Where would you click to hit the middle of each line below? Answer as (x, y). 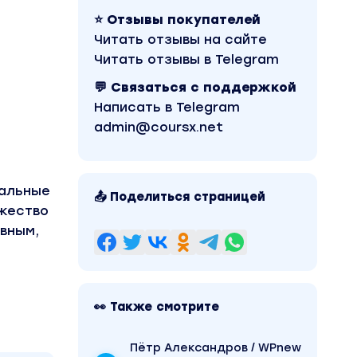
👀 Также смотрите (157, 307)
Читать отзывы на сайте (180, 39)
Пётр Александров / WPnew (216, 348)
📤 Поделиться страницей (180, 197)
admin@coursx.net (159, 127)
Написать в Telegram (167, 107)
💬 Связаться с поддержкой (195, 87)
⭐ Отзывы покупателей (177, 20)
